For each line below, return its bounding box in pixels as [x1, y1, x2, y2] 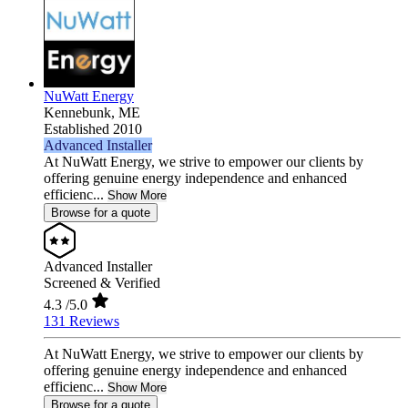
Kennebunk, [44, 105, 118, 121]
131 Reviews [44, 313, 119, 330]
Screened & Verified [44, 275, 160, 291]
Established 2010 [44, 121, 142, 138]
